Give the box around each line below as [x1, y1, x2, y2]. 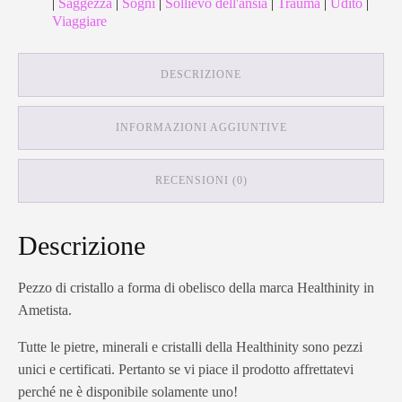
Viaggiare [52, 13, 107, 30]
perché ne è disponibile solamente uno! [18, 384, 238, 400]
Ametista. [18, 302, 72, 319]
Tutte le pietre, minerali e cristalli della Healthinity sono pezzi [18, 339, 363, 355]
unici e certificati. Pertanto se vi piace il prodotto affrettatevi [18, 362, 354, 378]
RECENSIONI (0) [154, 174, 248, 188]
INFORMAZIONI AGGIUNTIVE [115, 121, 287, 135]
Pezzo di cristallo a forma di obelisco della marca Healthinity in [18, 280, 374, 296]
